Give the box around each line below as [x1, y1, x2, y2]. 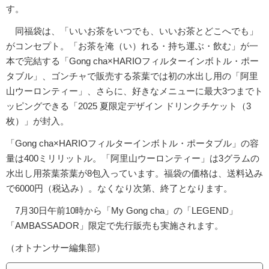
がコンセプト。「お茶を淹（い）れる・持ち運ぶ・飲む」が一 [6, 41, 258, 52]
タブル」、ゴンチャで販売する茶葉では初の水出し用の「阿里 [6, 71, 258, 82]
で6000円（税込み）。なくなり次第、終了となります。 [6, 183, 232, 194]
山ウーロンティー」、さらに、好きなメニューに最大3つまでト [6, 86, 263, 97]
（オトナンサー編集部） [6, 243, 105, 253]
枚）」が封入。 [6, 116, 69, 127]
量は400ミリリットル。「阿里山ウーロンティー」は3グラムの [6, 153, 259, 164]
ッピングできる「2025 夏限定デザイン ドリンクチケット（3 [6, 101, 251, 112]
